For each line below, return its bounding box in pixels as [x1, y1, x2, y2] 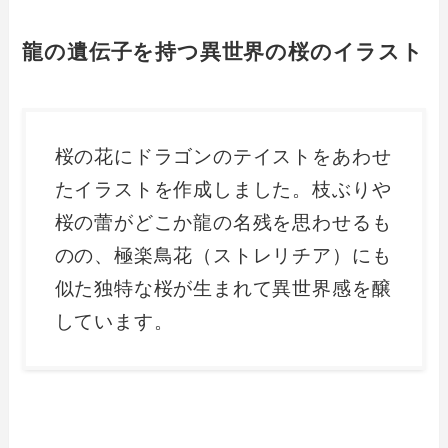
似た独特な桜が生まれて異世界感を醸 [54, 277, 392, 299]
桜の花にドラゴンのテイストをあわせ [54, 145, 392, 167]
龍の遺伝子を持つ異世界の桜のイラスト [22, 40, 424, 64]
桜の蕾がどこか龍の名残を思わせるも [54, 211, 392, 233]
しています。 [54, 310, 174, 332]
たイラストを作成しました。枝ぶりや [54, 178, 392, 200]
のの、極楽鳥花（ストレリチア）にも [54, 244, 392, 266]
